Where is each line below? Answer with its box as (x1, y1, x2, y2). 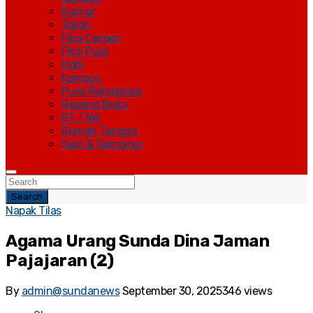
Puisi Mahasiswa (61, 85, 142, 98)
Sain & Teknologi (61, 138, 142, 151)
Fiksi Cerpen (61, 31, 121, 45)
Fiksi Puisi (61, 45, 109, 58)
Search (11, 191, 43, 202)
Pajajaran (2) (6, 250, 114, 270)
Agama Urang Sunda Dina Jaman (6, 231, 269, 251)
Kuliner (61, 5, 96, 18)
